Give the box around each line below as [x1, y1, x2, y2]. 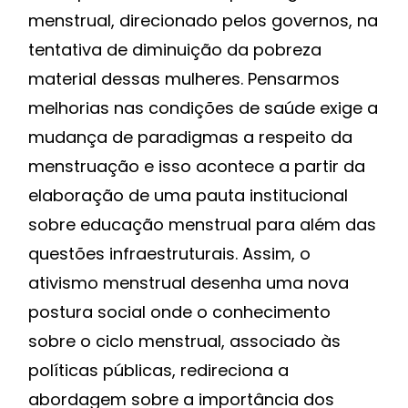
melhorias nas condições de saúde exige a [28, 97, 378, 120]
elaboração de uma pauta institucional [28, 184, 348, 208]
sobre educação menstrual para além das [28, 213, 376, 237]
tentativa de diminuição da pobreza [28, 38, 321, 62]
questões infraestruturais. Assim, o [28, 242, 311, 266]
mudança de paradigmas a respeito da [28, 126, 352, 149]
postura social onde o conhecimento [28, 301, 331, 324]
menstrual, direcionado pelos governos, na [28, 9, 378, 33]
